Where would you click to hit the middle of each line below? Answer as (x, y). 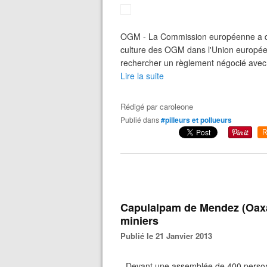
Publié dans (142, 119)
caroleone (176, 106)
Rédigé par (140, 106)
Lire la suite (142, 76)
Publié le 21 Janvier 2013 (169, 236)
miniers (139, 221)
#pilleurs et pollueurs (196, 120)
